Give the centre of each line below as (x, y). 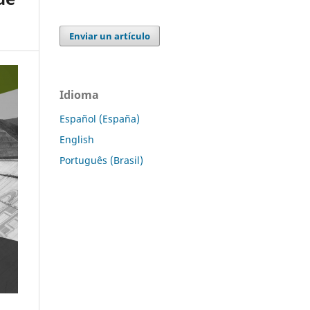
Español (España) (100, 118)
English (77, 139)
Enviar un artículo (110, 36)
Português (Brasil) (101, 160)
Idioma (79, 94)
